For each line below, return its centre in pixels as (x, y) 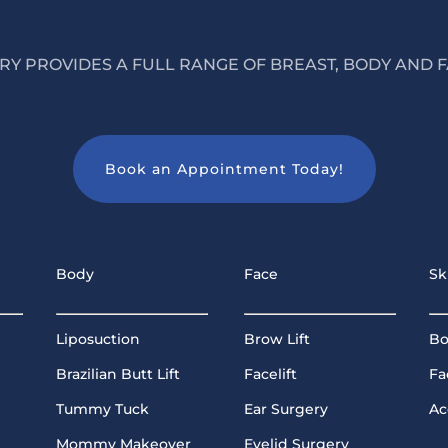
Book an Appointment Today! (224, 168)
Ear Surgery (286, 408)
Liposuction (97, 338)
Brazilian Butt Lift (117, 373)
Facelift (271, 373)
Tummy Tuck (102, 408)
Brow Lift (277, 338)
